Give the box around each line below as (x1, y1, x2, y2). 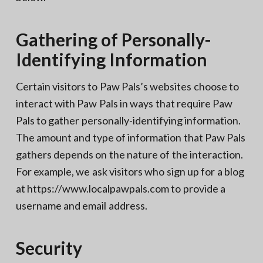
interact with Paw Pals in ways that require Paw (15, 96, 233, 110)
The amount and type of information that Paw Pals (15, 130, 246, 144)
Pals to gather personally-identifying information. (15, 113, 241, 127)
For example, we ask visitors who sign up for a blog (15, 164, 244, 178)
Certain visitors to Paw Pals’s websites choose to (15, 79, 239, 93)
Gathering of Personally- (15, 28, 211, 50)
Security (15, 237, 82, 258)
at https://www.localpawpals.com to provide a (15, 181, 226, 195)
